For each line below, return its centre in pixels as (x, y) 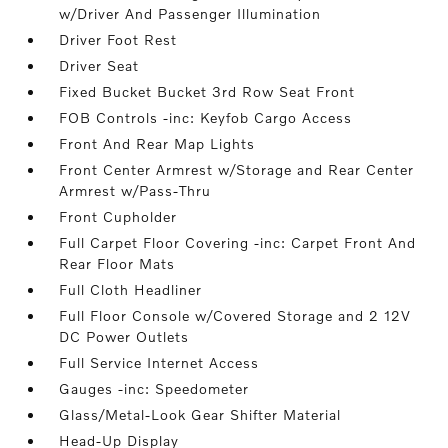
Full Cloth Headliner (131, 289)
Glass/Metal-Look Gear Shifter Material (200, 414)
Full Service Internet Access (159, 362)
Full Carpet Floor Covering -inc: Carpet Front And (238, 242)
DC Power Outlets (124, 336)
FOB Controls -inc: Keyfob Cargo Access (206, 117)
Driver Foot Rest (118, 39)
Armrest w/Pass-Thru (135, 190)
